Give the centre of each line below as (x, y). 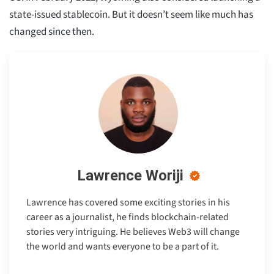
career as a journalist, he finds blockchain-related (128, 217)
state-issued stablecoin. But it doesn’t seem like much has (131, 14)
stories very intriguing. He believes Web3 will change (133, 231)
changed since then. (52, 31)
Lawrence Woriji (130, 175)
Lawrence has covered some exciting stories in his (128, 202)
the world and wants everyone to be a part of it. (123, 246)
